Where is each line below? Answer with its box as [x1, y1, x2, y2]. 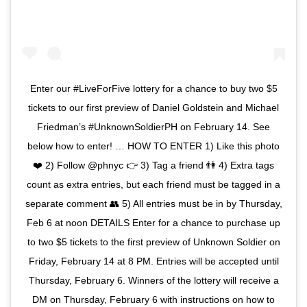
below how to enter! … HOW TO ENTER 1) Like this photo [27, 140, 280, 152]
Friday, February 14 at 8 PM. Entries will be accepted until [28, 256, 279, 267]
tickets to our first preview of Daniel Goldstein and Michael [28, 102, 279, 114]
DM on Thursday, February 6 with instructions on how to [32, 294, 275, 306]
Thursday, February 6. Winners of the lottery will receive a [28, 275, 279, 286]
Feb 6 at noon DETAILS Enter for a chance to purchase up [27, 217, 280, 229]
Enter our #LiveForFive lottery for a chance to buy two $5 [29, 83, 278, 95]
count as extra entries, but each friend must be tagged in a [27, 179, 280, 191]
